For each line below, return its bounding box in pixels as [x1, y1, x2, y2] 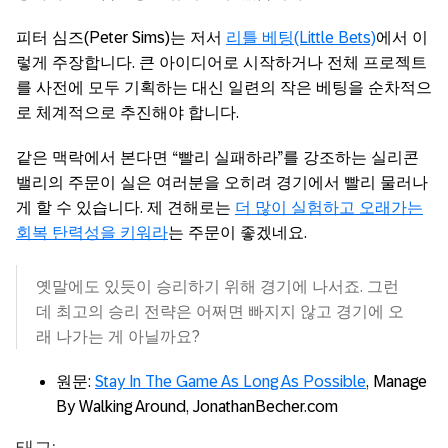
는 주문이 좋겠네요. [168, 223, 307, 241]
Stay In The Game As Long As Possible [95, 372, 366, 390]
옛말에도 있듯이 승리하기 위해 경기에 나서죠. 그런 [36, 277, 399, 295]
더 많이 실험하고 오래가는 [235, 198, 423, 216]
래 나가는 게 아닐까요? [36, 327, 200, 345]
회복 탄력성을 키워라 [16, 223, 168, 241]
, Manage [366, 372, 427, 390]
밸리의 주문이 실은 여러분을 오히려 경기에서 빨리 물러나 [16, 173, 428, 191]
